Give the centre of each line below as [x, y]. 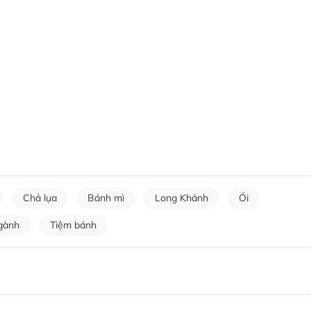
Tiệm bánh [73, 225]
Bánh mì [106, 198]
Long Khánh [182, 198]
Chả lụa [40, 198]
